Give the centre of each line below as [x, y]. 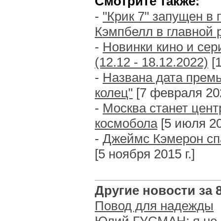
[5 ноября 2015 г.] [145, 154]
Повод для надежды [154, 206]
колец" [114, 93]
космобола [126, 123]
